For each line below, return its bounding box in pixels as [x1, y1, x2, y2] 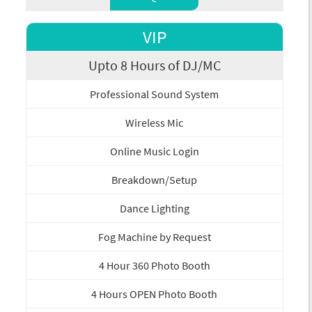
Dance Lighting [119, 201, 189, 216]
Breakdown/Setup [111, 173, 197, 187]
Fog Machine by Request [97, 230, 211, 244]
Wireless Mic [125, 116, 183, 130]
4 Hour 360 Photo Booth [98, 258, 210, 273]
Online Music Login [109, 144, 199, 159]
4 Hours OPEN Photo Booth [91, 287, 217, 302]
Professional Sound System [90, 87, 219, 102]
